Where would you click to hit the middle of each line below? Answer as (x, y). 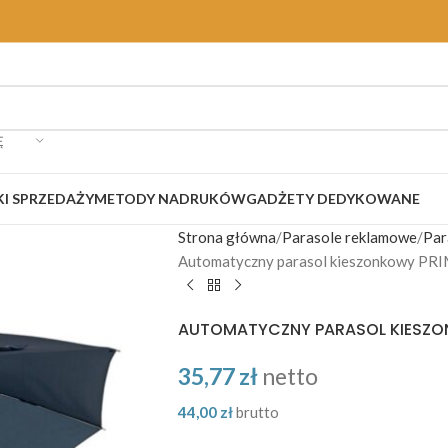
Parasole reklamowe (349, 237)
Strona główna (226, 237)
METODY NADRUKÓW (170, 198)
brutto (257, 412)
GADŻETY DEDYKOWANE (333, 198)
